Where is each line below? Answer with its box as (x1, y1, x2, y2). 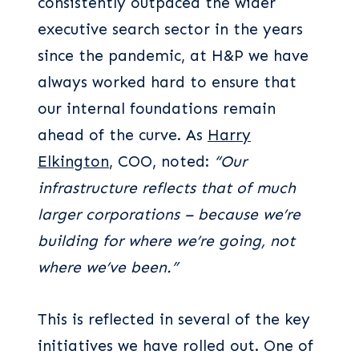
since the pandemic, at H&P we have (38, 46, 309, 65)
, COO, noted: (109, 151, 209, 171)
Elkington (38, 151, 109, 171)
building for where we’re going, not (38, 231, 295, 250)
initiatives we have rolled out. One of (38, 336, 313, 355)
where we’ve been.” (38, 257, 178, 276)
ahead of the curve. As (38, 125, 208, 144)
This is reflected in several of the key (38, 309, 310, 329)
